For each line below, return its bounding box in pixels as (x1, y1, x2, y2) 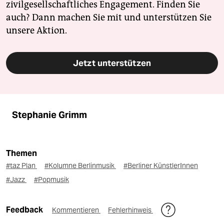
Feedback (6, 204, 44, 214)
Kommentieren (52, 205, 100, 214)
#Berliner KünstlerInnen (123, 160, 198, 170)
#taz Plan (6, 160, 37, 170)
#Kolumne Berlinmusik (44, 160, 116, 170)
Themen (6, 148, 37, 158)
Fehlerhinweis (108, 205, 153, 214)
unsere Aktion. (6, 24, 67, 36)
